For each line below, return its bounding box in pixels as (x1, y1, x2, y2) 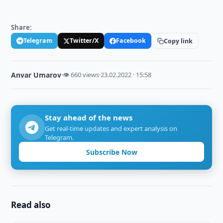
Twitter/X (70, 36, 99, 45)
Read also (11, 199, 51, 211)
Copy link (164, 36, 193, 45)
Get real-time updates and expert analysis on (45, 124, 178, 133)
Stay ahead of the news (45, 112, 133, 122)
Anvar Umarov (11, 70, 62, 80)
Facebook (116, 36, 146, 45)
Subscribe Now (86, 147, 137, 157)
